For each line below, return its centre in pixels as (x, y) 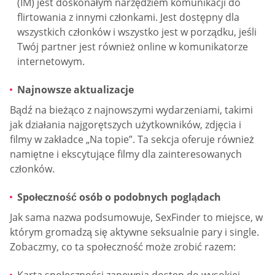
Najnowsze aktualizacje (76, 89)
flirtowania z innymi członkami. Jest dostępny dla (128, 17)
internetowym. (51, 62)
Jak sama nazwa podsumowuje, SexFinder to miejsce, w (136, 218)
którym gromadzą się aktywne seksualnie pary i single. (134, 232)
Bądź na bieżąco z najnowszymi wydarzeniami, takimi (131, 110)
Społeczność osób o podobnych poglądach (119, 197)
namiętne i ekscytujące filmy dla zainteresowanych (126, 154)
